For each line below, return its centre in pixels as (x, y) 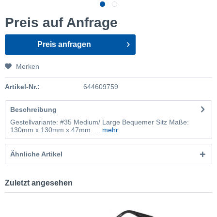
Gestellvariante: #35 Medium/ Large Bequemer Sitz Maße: (100, 122)
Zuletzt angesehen (39, 183)
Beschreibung (33, 109)
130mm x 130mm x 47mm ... (55, 130)
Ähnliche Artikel (36, 154)
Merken (28, 66)
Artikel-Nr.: (22, 87)
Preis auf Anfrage (61, 23)
